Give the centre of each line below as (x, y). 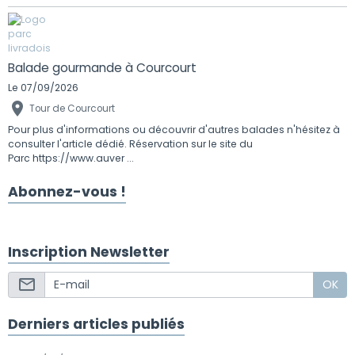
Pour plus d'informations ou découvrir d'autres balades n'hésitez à (174, 129)
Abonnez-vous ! (67, 191)
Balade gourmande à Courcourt (102, 67)
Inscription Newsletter (89, 252)
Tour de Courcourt (72, 108)
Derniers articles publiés (96, 324)
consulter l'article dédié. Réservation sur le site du (130, 143)
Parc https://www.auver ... (71, 158)
